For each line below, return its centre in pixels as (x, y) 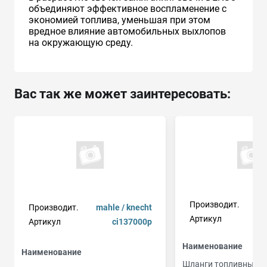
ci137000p (132, 222)
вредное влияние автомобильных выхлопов (127, 31)
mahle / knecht (124, 208)
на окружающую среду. (81, 42)
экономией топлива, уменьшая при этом (119, 20)
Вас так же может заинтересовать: (122, 94)
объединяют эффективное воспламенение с (128, 8)
